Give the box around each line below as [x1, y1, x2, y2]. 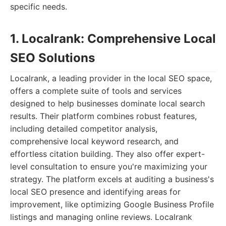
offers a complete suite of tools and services [10, 86, 182, 96]
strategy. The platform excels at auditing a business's [10, 174, 214, 184]
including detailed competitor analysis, [10, 124, 157, 134]
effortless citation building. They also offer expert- [10, 149, 205, 159]
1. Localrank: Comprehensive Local [10, 31, 216, 46]
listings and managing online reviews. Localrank [10, 212, 192, 222]
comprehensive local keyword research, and [10, 136, 179, 146]
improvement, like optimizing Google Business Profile [10, 199, 214, 209]
